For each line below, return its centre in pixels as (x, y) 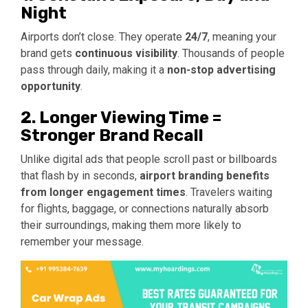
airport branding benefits (205, 175)
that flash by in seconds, (80, 175)
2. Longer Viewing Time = (121, 117)
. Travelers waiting (229, 192)
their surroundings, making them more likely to (131, 225)
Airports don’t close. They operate (103, 36)
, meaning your (242, 36)
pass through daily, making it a (94, 69)
